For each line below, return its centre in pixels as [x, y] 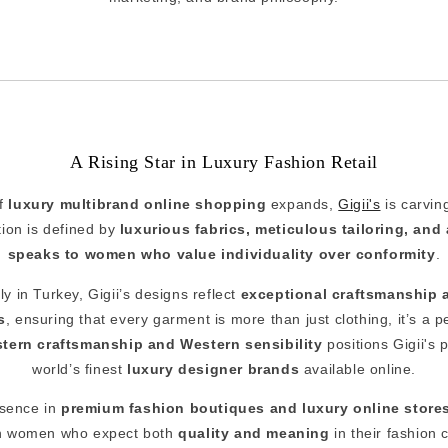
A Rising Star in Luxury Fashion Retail [224, 162]
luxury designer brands [213, 368]
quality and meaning [254, 433]
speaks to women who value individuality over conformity [221, 254]
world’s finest [79, 368]
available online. [357, 368]
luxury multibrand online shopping [137, 204]
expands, [302, 204]
